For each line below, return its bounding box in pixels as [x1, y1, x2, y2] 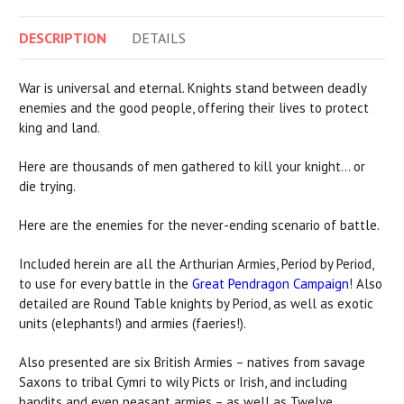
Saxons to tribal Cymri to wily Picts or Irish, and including [19, 373, 347, 391]
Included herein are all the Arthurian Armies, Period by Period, [19, 255, 373, 273]
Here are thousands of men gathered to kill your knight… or [19, 158, 365, 176]
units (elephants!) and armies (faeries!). [19, 315, 246, 333]
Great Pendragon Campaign [192, 275, 349, 293]
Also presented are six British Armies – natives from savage [19, 353, 365, 372]
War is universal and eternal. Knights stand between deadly [19, 79, 366, 97]
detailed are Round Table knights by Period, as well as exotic [19, 295, 373, 313]
